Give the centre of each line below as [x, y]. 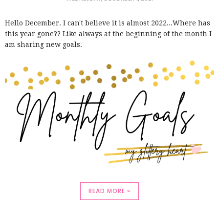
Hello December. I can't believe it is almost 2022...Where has [108, 23]
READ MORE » [109, 191]
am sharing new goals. [44, 44]
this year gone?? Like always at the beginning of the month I [108, 33]
